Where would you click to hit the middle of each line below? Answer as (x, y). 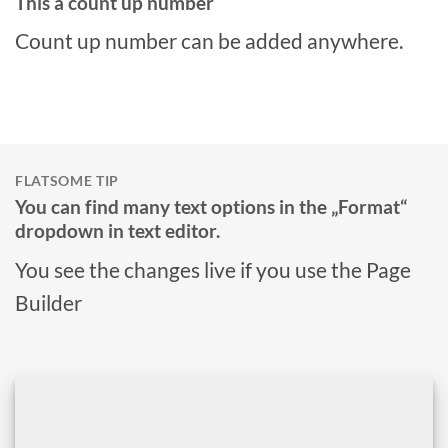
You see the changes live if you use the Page (213, 269)
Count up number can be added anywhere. (209, 41)
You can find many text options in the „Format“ (211, 207)
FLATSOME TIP (67, 181)
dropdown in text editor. (117, 231)
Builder (48, 302)
